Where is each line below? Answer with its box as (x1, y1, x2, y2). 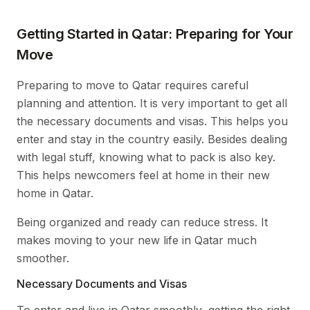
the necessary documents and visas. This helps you (17, 113, 288, 128)
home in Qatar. (17, 185, 93, 200)
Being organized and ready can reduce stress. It (17, 215, 268, 229)
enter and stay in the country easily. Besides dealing (17, 131, 287, 146)
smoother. (17, 250, 69, 265)
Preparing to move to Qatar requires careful (17, 77, 248, 92)
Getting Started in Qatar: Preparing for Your (17, 25, 293, 42)
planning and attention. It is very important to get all (17, 95, 287, 110)
